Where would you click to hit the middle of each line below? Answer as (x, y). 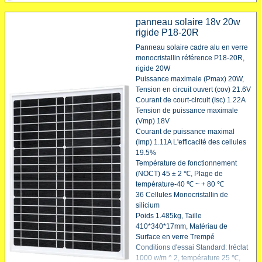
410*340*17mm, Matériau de (181, 227)
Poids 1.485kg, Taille (168, 216)
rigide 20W (153, 69)
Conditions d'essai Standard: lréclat (192, 248)
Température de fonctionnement (186, 163)
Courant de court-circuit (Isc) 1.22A (190, 100)
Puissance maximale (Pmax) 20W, (189, 79)
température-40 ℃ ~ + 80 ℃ (180, 185)
